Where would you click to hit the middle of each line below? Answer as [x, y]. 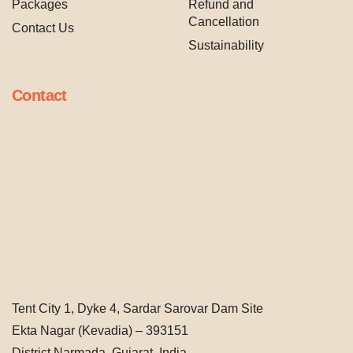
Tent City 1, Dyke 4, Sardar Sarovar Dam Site [137, 308]
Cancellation [224, 22]
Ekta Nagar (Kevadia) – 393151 [100, 331]
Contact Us [43, 28]
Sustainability [226, 45]
